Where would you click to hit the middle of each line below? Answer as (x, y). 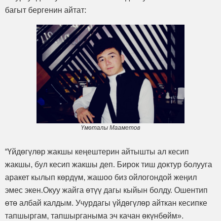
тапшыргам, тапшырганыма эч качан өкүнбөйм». (94, 216)
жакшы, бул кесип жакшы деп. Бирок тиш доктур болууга (109, 164)
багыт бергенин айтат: (46, 10)
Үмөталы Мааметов (110, 128)
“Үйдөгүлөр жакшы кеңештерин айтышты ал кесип (97, 151)
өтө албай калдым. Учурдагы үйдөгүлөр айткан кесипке (106, 203)
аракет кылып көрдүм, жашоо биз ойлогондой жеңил (101, 177)
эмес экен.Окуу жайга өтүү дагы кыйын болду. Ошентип (106, 190)
